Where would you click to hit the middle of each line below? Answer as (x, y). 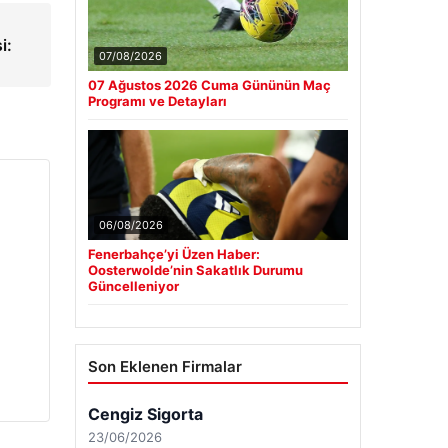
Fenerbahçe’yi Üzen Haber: (173, 253)
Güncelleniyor (133, 285)
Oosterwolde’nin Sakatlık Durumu (195, 269)
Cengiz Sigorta (145, 413)
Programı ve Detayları (157, 100)
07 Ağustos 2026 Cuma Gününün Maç (209, 84)
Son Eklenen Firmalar (164, 366)
